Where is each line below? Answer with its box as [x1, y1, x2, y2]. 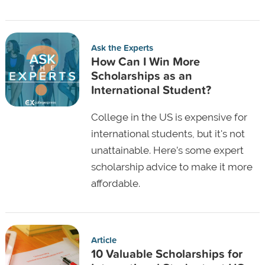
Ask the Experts [91, 41, 153, 54]
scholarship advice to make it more [91, 160, 253, 173]
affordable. [91, 177, 140, 189]
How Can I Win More [91, 52, 200, 70]
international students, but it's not [91, 127, 245, 140]
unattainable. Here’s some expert [91, 144, 244, 156]
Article [91, 233, 117, 246]
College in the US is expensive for [91, 111, 247, 123]
